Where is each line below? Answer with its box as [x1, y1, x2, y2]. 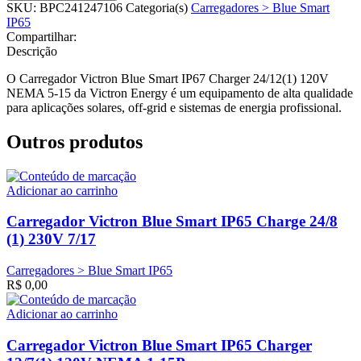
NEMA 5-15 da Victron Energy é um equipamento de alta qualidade [6, 85, 353, 100]
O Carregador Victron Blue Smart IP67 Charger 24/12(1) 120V [6, 71, 329, 85]
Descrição [6, 44, 57, 58]
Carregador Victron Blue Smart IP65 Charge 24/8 [6, 213, 338, 230]
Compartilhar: [6, 29, 77, 44]
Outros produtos [6, 131, 143, 152]
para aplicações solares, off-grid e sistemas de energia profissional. [6, 100, 342, 114]
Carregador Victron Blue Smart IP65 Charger [6, 336, 312, 354]
